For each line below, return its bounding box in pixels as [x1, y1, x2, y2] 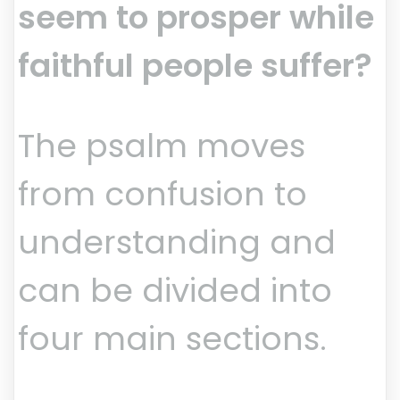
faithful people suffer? [18, 43, 372, 89]
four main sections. [18, 316, 327, 362]
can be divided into [18, 268, 332, 314]
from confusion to [18, 171, 307, 218]
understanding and [18, 220, 336, 266]
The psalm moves [18, 123, 305, 170]
